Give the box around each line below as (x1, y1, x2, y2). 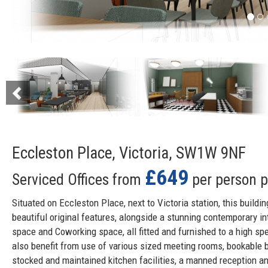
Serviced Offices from (12, 170, 145, 188)
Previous (16, 57, 57, 72)
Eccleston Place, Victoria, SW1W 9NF (12, 143, 246, 163)
